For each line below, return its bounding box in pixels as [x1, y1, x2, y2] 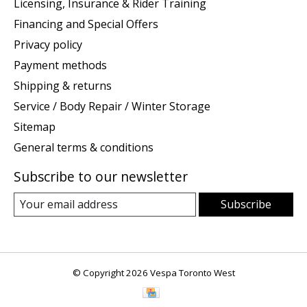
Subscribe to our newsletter [14, 167, 188, 186]
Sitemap [14, 119, 56, 134]
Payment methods [14, 57, 107, 73]
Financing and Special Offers [14, 16, 158, 32]
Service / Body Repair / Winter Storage [14, 98, 210, 114]
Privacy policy [14, 36, 82, 52]
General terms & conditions [14, 139, 153, 155]
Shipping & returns [14, 77, 112, 93]
